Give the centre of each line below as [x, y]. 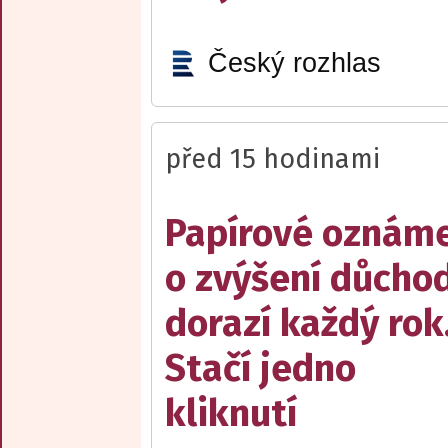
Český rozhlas [294, 62]
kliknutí [231, 413]
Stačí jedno [260, 368]
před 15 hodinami [272, 158]
